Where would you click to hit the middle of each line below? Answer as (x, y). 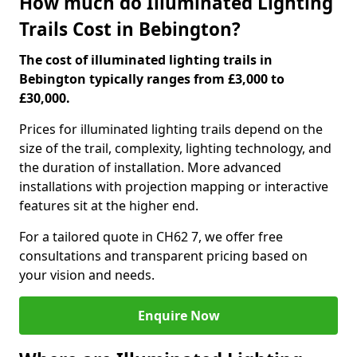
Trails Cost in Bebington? (130, 29)
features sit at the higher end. (109, 206)
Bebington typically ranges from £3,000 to (152, 79)
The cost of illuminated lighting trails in (146, 60)
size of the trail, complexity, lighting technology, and (175, 148)
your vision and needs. (87, 275)
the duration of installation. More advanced (150, 167)
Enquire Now (178, 316)
